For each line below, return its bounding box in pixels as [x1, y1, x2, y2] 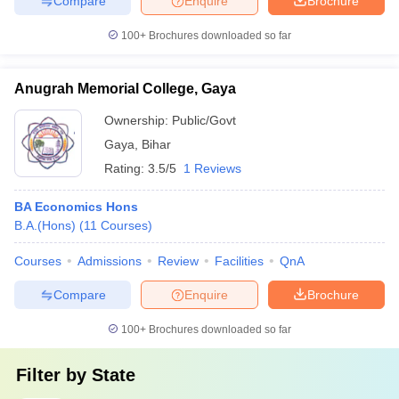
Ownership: [104, 113, 172, 127]
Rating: [104, 161, 148, 175]
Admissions [77, 254, 142, 268]
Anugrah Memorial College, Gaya [14, 81, 236, 96]
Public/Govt [172, 113, 236, 127]
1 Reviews [183, 161, 241, 175]
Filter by [16, 365, 92, 385]
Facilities [215, 254, 264, 268]
